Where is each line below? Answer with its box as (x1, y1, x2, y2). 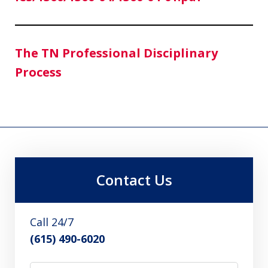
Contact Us (96, 169, 172, 190)
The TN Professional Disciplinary (15, 44, 218, 61)
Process (15, 63, 62, 80)
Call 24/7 (30, 214, 74, 229)
